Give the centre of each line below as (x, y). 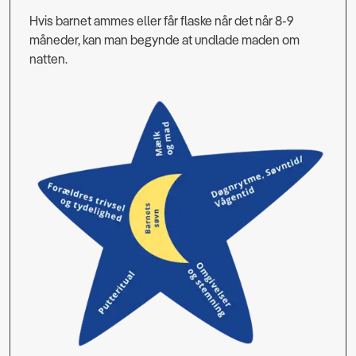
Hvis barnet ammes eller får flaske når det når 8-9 (162, 21)
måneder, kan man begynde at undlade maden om (164, 40)
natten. (48, 59)
